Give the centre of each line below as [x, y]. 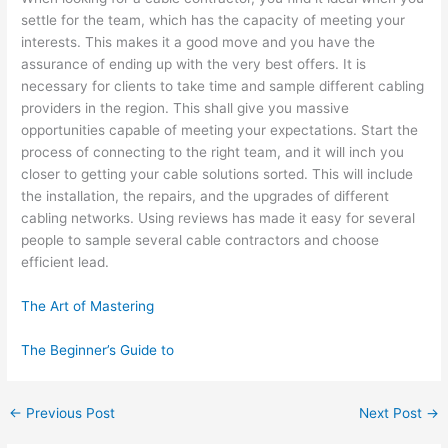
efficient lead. [65, 262]
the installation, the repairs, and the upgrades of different [205, 196]
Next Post [392, 412]
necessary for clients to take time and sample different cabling [223, 86]
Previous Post [69, 412]
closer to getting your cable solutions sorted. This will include [217, 174]
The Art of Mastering [88, 306]
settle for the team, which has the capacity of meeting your [213, 20]
